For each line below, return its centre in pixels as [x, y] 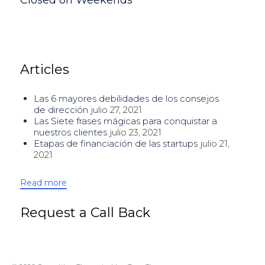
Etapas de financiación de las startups [115, 144]
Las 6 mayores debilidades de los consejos [126, 99]
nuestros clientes [70, 132]
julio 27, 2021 [116, 110]
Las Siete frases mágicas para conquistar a [125, 121]
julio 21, [214, 144]
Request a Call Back [85, 213]
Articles [45, 69]
